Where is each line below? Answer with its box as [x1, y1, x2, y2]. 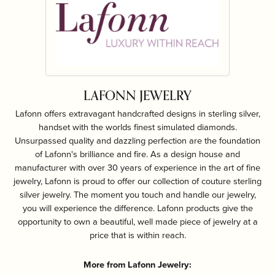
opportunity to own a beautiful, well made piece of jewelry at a [17, 215, 258, 228]
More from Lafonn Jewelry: [83, 258, 192, 271]
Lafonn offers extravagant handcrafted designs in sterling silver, [15, 107, 260, 120]
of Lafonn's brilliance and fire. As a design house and [35, 147, 240, 160]
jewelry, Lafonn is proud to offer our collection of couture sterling [14, 174, 261, 187]
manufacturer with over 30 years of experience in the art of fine [15, 161, 260, 174]
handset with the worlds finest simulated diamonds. [38, 120, 237, 133]
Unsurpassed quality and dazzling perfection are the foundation [15, 134, 260, 147]
